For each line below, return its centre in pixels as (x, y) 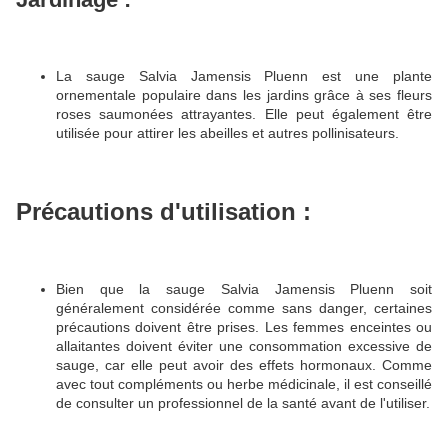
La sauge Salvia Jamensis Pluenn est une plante (244, 76)
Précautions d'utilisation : (163, 211)
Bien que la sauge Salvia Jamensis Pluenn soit (244, 288)
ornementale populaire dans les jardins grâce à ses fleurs (244, 95)
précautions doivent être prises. (160, 326)
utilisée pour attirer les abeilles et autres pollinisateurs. (227, 133)
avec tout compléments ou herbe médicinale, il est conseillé (244, 383)
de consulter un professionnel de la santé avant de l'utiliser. (243, 402)
